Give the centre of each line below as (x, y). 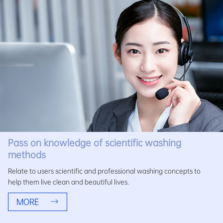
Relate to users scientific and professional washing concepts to (104, 171)
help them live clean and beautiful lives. (68, 182)
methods (27, 155)
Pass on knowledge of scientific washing (95, 143)
